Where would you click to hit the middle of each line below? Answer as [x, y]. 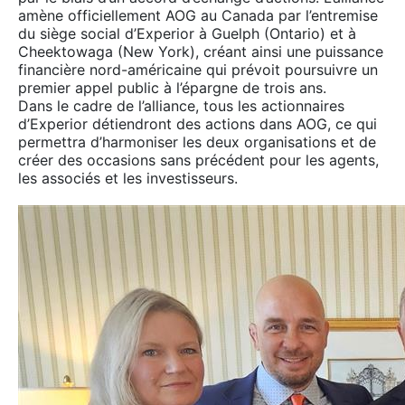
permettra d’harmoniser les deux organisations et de [197, 141]
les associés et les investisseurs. [128, 178]
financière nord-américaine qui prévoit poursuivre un [198, 69]
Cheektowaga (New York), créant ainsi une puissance [201, 51]
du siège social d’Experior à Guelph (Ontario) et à [187, 33]
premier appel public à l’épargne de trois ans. [172, 87]
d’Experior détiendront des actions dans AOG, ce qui [198, 123]
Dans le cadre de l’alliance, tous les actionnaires [181, 105]
